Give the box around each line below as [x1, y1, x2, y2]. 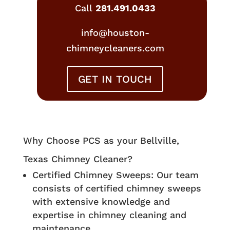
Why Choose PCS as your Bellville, [23, 135, 179, 146]
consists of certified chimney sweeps [32, 183, 201, 194]
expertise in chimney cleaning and [32, 209, 186, 221]
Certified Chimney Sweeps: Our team [32, 169, 199, 181]
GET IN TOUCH [78, 73, 152, 86]
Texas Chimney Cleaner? [23, 154, 132, 165]
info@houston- [81, 27, 149, 39]
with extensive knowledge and [32, 196, 170, 207]
